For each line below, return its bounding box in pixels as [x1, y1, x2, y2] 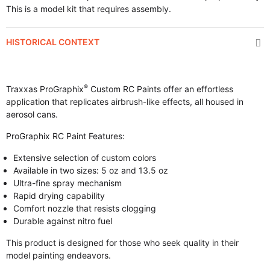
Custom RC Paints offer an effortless [88, 84, 233, 94]
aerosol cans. [6, 109, 58, 119]
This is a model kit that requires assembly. [6, 4, 171, 14]
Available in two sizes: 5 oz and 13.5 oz [13, 165, 168, 175]
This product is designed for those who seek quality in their [6, 237, 239, 248]
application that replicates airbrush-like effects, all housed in [6, 96, 243, 107]
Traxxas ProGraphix [6, 84, 84, 94]
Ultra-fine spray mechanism [13, 178, 122, 188]
